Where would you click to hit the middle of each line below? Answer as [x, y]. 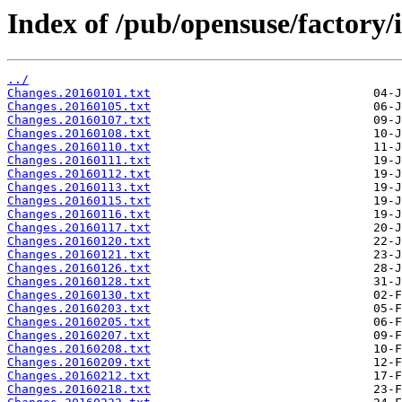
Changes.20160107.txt [79, 120]
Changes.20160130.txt [79, 295]
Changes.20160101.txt [79, 93]
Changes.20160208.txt [79, 349]
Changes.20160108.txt [79, 134]
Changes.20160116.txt [79, 214]
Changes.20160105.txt [79, 107]
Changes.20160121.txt [79, 255]
